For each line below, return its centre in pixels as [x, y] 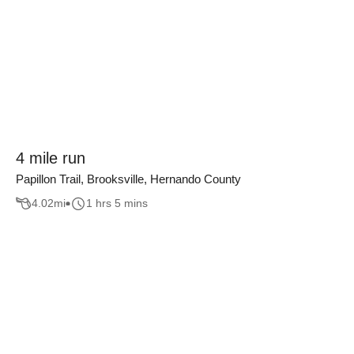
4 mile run [51, 158]
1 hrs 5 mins [117, 203]
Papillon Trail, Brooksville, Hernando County [128, 179]
